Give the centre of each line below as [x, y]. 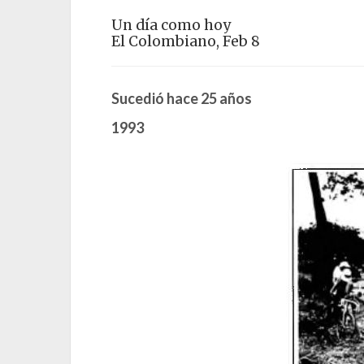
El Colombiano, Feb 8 [186, 42]
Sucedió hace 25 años [182, 99]
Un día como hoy [171, 26]
